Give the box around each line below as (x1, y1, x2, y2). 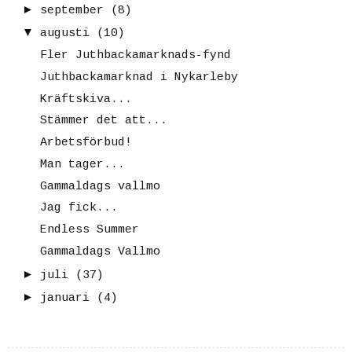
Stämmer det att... (39, 114, 167, 128)
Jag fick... (39, 201, 118, 215)
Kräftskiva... (39, 92, 132, 106)
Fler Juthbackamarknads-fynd (39, 49, 231, 63)
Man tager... (39, 157, 125, 171)
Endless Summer (39, 223, 139, 237)
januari (40, 291, 90, 306)
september (40, 3, 104, 17)
